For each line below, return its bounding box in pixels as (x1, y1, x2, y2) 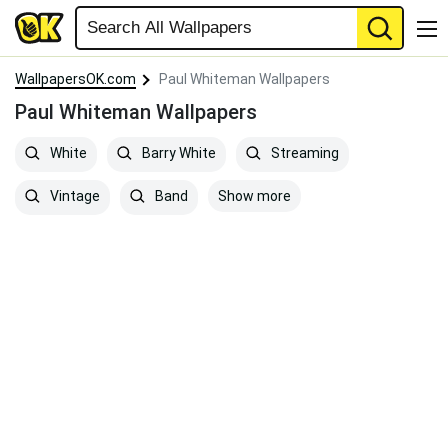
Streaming (268, 145, 339, 162)
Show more (218, 188, 291, 204)
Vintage (47, 188, 100, 205)
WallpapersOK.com (15, 71, 136, 87)
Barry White (139, 145, 216, 162)
